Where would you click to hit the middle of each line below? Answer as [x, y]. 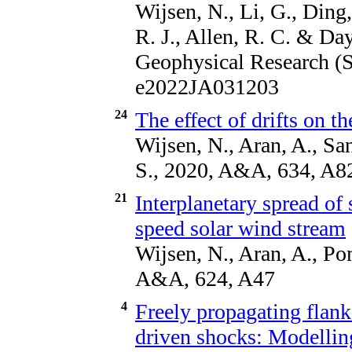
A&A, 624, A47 [205, 278]
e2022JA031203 [207, 86]
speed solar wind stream [240, 228]
